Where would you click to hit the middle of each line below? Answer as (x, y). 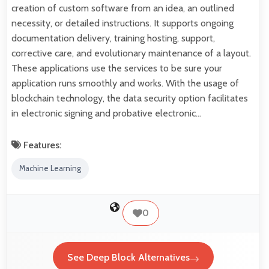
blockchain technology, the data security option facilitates (130, 98)
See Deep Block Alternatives (128, 257)
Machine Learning (50, 169)
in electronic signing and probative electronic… (106, 113)
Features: (41, 145)
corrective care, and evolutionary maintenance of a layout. (131, 53)
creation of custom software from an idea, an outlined (123, 8)
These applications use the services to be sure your (117, 68)
